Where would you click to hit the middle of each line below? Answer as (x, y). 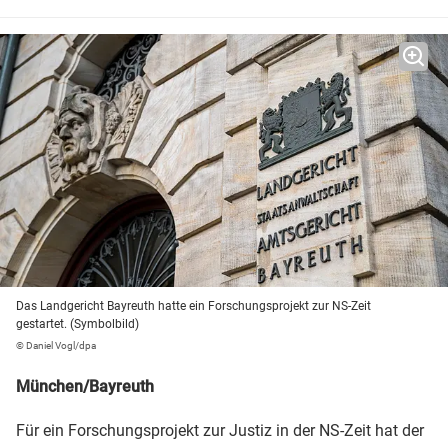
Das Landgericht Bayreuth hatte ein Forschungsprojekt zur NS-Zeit (193, 306)
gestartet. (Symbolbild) (77, 324)
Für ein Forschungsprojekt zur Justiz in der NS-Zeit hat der (220, 431)
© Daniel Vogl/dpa (56, 346)
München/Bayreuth (85, 387)
